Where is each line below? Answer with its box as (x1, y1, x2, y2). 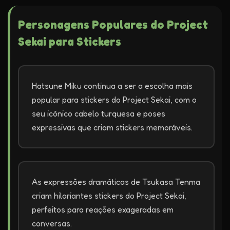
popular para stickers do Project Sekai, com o (32, 94, 197, 105)
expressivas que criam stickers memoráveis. (32, 122, 193, 132)
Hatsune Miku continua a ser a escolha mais (32, 81, 193, 91)
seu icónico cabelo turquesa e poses (32, 108, 165, 119)
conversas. (32, 218, 72, 228)
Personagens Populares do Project (18, 17, 208, 31)
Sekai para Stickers (18, 34, 121, 48)
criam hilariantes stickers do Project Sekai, (32, 190, 186, 201)
